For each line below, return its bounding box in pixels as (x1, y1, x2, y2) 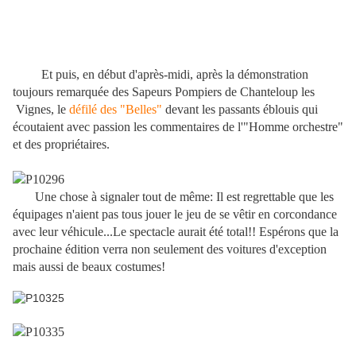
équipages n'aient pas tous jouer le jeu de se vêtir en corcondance (13, 207, 337, 222)
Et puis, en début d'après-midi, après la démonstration (41, 68, 308, 82)
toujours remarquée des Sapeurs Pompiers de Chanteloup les (13, 85, 315, 99)
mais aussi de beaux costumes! (13, 260, 165, 274)
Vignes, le (13, 103, 69, 117)
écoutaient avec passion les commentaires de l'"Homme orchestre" (13, 120, 343, 134)
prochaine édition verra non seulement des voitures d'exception (13, 242, 327, 257)
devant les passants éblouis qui (162, 103, 318, 117)
